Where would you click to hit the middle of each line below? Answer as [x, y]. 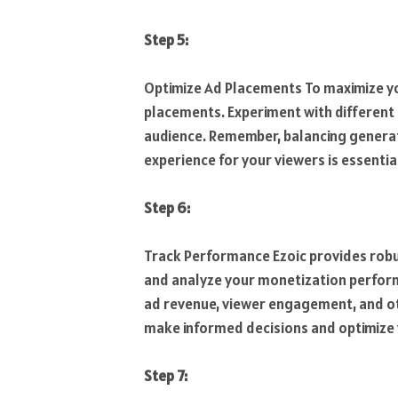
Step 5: [166, 40]
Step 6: [167, 207]
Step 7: [166, 376]
